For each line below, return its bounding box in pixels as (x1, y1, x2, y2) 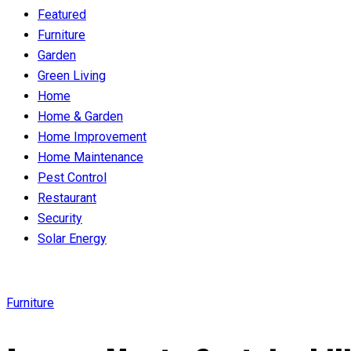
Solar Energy (38, 230, 107, 246)
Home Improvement (38, 128, 147, 144)
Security (38, 210, 82, 226)
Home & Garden (38, 108, 123, 124)
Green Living (38, 67, 106, 83)
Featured (38, 6, 86, 22)
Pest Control (38, 169, 107, 185)
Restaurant (38, 190, 96, 205)
